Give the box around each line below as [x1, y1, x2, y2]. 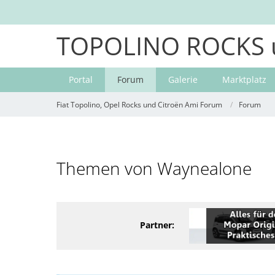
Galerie [168, 74, 198, 85]
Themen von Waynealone [56, 157, 252, 180]
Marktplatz [222, 74, 266, 85]
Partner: [140, 219, 174, 231]
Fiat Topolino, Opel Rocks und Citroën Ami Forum [56, 99, 222, 110]
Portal [69, 74, 93, 85]
